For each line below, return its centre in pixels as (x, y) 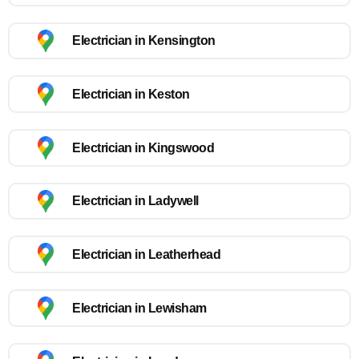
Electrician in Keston (131, 95)
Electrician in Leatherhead (146, 255)
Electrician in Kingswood (143, 147)
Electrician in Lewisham (139, 308)
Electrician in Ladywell (135, 201)
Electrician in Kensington (144, 41)
